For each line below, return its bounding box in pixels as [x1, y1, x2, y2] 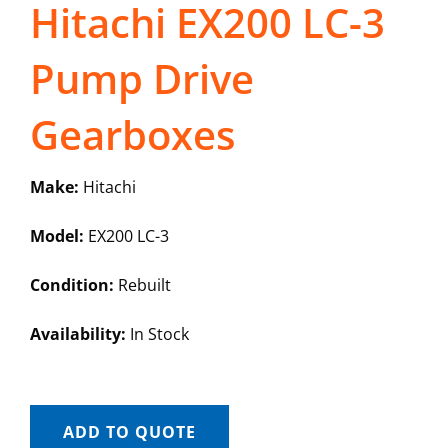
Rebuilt [113, 274, 171, 297]
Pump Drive [29, 51, 254, 107]
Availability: [29, 323, 126, 346]
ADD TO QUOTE [62, 421, 196, 444]
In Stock [125, 323, 189, 346]
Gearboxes [29, 107, 235, 163]
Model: [29, 225, 84, 248]
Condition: [29, 274, 114, 297]
